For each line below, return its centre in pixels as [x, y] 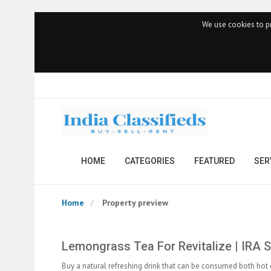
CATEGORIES [150, 161]
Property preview [135, 203]
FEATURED [214, 161]
